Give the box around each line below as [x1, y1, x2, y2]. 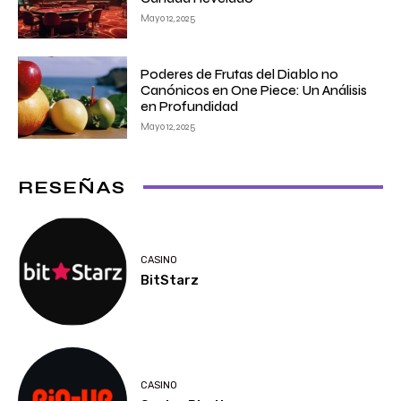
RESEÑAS [18, 175, 125, 199]
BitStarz [141, 271, 200, 288]
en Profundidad [141, 98, 239, 115]
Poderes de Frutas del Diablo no [141, 65, 339, 82]
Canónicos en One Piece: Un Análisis [141, 81, 368, 98]
